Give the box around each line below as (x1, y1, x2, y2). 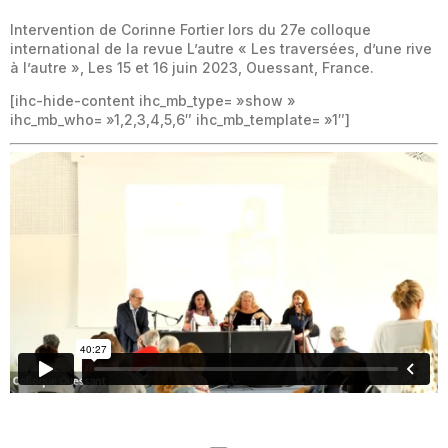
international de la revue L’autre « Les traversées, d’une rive (10, 40, 432, 58)
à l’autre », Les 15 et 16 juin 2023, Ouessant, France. (10, 59, 374, 77)
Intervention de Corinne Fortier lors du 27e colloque (10, 21, 371, 39)
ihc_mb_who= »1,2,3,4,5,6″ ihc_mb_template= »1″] (10, 111, 350, 129)
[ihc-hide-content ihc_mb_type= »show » (10, 92, 296, 110)
